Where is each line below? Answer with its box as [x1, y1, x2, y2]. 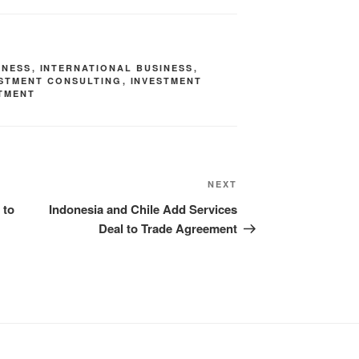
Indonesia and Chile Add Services [49, 200, 238, 219]
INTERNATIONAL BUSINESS [39, 62, 194, 75]
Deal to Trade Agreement [99, 220, 238, 238]
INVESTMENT [130, 75, 203, 87]
